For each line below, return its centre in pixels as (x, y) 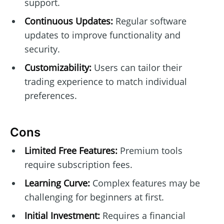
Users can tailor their (136, 67)
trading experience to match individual (105, 81)
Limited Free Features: (71, 151)
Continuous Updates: (68, 21)
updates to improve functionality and (102, 35)
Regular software (149, 21)
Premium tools (150, 151)
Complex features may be (145, 183)
